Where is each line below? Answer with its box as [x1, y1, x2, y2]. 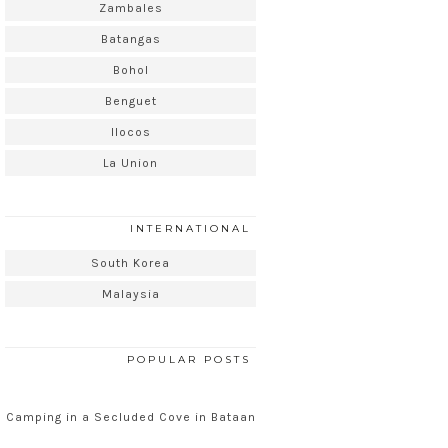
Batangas [100, 32, 161, 47]
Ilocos [110, 125, 151, 140]
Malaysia [101, 287, 160, 302]
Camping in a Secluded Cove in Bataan [5, 410, 256, 425]
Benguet [104, 94, 157, 109]
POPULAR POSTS [127, 353, 251, 367]
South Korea [91, 256, 170, 271]
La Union [103, 156, 158, 171]
